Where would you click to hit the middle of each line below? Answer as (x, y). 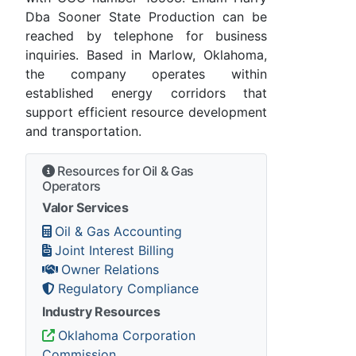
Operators (72, 186)
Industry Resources (101, 312)
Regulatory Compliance (128, 289)
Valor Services (85, 208)
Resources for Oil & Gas (124, 171)
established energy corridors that (146, 93)
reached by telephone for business (146, 36)
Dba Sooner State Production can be (146, 17)
